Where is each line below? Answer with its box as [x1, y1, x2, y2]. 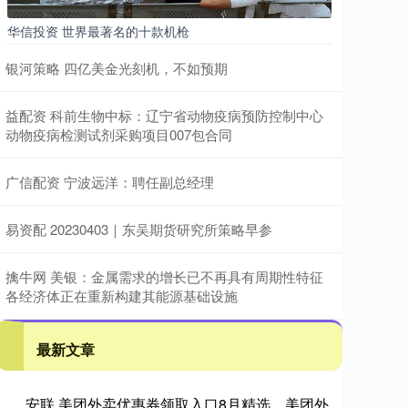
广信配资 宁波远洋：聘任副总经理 [5, 172, 214, 191]
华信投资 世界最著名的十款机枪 [7, 22, 189, 40]
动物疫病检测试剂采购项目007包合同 [5, 125, 232, 144]
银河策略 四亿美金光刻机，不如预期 [5, 58, 228, 77]
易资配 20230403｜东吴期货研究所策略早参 [5, 219, 272, 239]
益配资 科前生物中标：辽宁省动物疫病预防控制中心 [5, 106, 323, 125]
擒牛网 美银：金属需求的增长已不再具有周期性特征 [5, 267, 323, 286]
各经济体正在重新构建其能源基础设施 [5, 286, 238, 305]
